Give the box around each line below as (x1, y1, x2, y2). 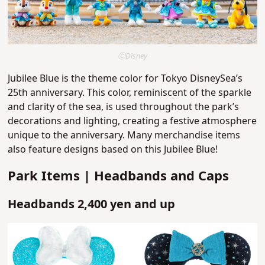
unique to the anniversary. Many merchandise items (8, 128, 241, 143)
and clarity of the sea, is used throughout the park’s (8, 99, 240, 114)
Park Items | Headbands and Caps (8, 166, 230, 186)
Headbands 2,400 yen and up (8, 195, 176, 214)
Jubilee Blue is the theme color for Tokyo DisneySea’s (8, 71, 243, 86)
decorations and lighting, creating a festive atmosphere (8, 114, 257, 128)
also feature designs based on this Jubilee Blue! (8, 142, 218, 157)
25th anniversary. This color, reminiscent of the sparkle (8, 85, 252, 100)
